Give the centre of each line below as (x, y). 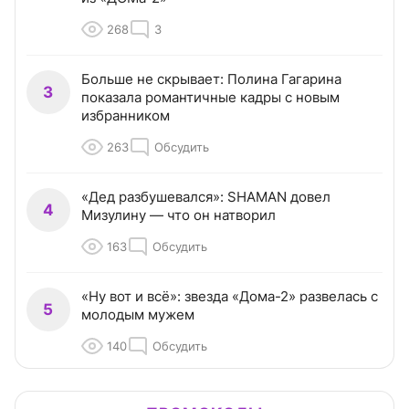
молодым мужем (138, 315)
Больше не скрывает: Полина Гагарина (211, 79)
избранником (126, 116)
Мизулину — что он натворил (178, 215)
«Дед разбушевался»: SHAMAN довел (206, 197)
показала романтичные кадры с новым (210, 98)
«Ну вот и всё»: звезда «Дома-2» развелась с (230, 297)
